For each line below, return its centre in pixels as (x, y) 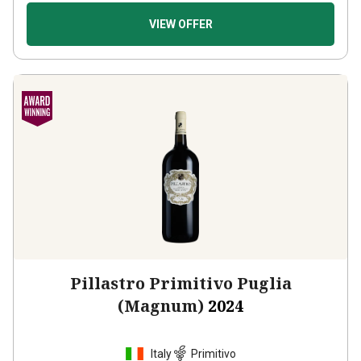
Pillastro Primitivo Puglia (180, 283)
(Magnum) (161, 306)
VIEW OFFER (180, 24)
